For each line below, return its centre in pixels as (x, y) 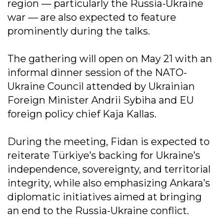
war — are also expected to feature (92, 17)
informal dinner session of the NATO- (97, 72)
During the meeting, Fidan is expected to (109, 141)
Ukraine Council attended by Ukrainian (101, 86)
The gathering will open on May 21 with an (110, 58)
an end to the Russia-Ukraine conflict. (98, 210)
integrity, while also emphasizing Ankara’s (109, 183)
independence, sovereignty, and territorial (109, 169)
